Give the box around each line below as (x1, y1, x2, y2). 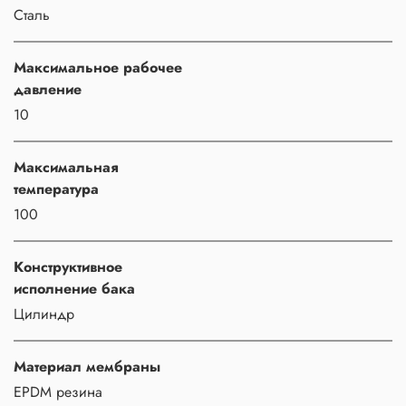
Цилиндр (14, 303, 74, 324)
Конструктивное (14, 256, 122, 277)
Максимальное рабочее (14, 56, 182, 78)
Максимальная (14, 156, 119, 178)
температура (14, 178, 99, 199)
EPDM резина (14, 381, 102, 402)
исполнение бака (14, 277, 135, 299)
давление (14, 78, 82, 100)
